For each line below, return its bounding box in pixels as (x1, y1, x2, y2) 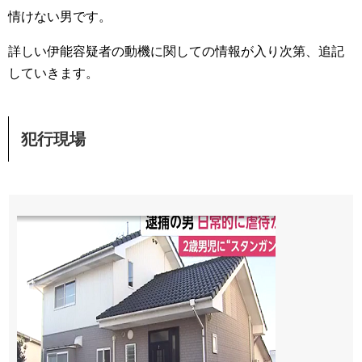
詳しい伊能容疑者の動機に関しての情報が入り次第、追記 (8, 44, 344, 58)
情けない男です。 (8, 10, 112, 23)
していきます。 (8, 66, 99, 80)
